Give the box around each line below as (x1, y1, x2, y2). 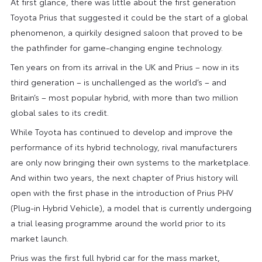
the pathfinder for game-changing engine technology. (10, 41, 223, 53)
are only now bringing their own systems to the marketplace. (10, 156, 250, 168)
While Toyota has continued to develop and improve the (10, 125, 233, 137)
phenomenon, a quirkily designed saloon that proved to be (10, 26, 243, 38)
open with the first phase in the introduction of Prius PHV (10, 186, 233, 198)
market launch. (10, 232, 68, 244)
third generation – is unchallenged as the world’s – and (10, 75, 226, 88)
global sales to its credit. (10, 106, 109, 118)
